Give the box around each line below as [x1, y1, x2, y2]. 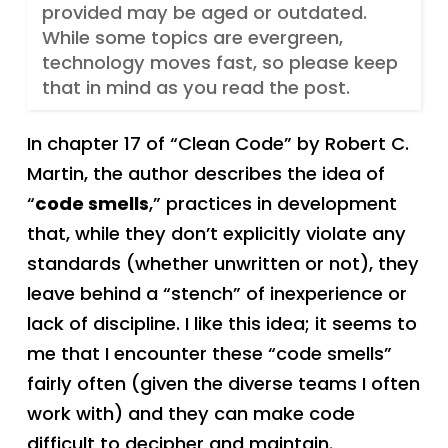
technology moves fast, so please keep [41, 50, 398, 76]
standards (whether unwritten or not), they [26, 250, 419, 276]
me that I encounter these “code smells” [26, 340, 392, 366]
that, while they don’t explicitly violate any [26, 220, 406, 246]
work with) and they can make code [26, 400, 355, 426]
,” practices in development [148, 190, 397, 216]
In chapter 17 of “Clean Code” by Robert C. [26, 130, 409, 156]
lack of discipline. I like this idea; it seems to [26, 310, 417, 336]
